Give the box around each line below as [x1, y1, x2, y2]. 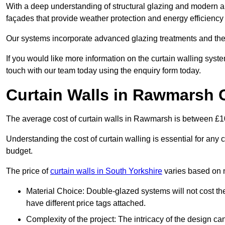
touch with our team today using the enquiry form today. [6, 66, 201, 75]
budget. [6, 147, 35, 156]
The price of [6, 167, 50, 176]
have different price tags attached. [26, 199, 146, 208]
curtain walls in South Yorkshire [50, 167, 162, 176]
